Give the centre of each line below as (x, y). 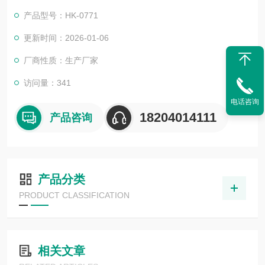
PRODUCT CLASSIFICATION (74, 195)
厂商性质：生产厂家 (61, 60)
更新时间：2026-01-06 (66, 38)
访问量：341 (47, 83)
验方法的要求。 (43, 7)
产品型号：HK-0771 (61, 15)
